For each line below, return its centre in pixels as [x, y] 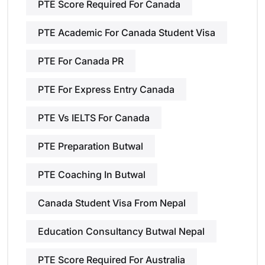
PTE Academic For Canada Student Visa [127, 33]
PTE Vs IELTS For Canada [94, 118]
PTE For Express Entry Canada [106, 89]
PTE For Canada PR [81, 61]
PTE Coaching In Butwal [92, 174]
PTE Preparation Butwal [91, 146]
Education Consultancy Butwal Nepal [121, 231]
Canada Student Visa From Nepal [112, 203]
